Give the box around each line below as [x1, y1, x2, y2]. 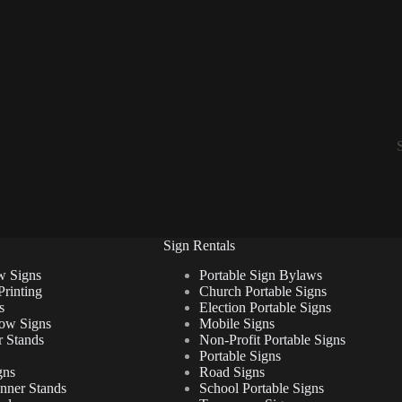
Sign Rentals [162, 238, 235, 254]
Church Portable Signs [198, 284, 327, 300]
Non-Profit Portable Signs [198, 332, 345, 348]
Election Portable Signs [198, 300, 331, 316]
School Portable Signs [198, 380, 324, 397]
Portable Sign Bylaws [198, 267, 322, 284]
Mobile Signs [198, 316, 275, 332]
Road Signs [198, 364, 265, 380]
